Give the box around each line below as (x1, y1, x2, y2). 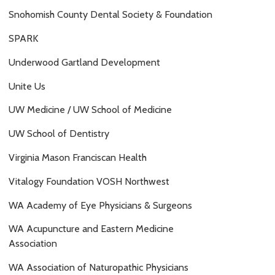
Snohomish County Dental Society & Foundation (9, 9, 212, 21)
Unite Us (9, 80, 45, 92)
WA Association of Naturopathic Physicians (9, 261, 188, 274)
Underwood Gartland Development (9, 56, 160, 68)
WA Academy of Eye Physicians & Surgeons (9, 199, 192, 211)
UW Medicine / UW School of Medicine (9, 104, 172, 116)
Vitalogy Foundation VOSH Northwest (9, 175, 169, 187)
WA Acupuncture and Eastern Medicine (9, 223, 174, 235)
